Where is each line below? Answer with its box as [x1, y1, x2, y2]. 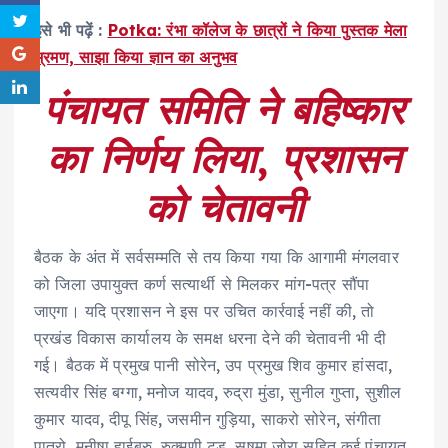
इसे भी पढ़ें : [34, 20, 108, 40]
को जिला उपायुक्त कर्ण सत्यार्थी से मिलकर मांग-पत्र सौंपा [34, 274, 370, 295]
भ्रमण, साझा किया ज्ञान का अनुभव [34, 47, 238, 67]
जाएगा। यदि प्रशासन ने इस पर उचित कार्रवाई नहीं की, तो [34, 301, 375, 322]
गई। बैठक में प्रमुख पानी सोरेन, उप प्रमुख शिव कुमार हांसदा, [34, 355, 392, 376]
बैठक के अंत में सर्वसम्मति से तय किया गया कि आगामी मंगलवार [34, 247, 399, 268]
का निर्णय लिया [47, 133, 257, 184]
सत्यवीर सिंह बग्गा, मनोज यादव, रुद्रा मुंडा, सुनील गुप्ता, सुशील [34, 382, 402, 403]
